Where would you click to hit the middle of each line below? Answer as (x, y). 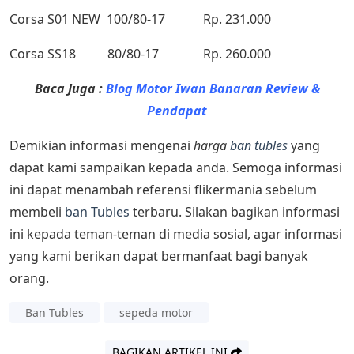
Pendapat (177, 111)
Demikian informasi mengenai (102, 146)
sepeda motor (156, 313)
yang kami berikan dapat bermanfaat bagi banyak (159, 256)
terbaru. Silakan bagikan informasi (235, 212)
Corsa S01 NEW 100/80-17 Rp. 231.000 (140, 19)
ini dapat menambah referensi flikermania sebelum (163, 190)
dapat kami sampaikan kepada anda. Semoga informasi (176, 168)
